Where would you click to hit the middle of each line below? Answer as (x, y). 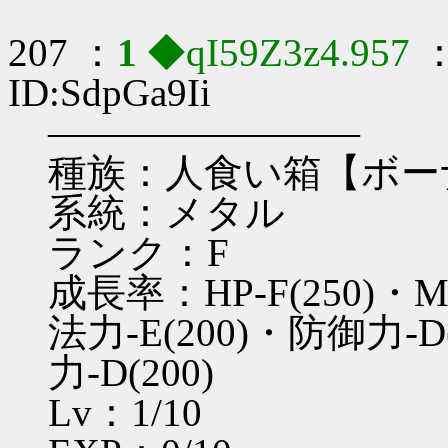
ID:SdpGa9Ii (109, 93)
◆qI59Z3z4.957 (283, 53)
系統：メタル (166, 213)
